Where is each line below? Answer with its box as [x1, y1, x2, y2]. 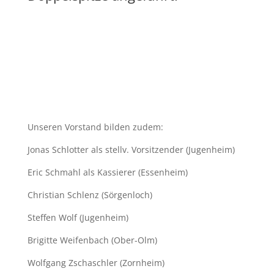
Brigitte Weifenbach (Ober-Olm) [27, 234, 157, 246]
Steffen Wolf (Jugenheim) [27, 212, 128, 224]
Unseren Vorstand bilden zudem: [27, 121, 166, 133]
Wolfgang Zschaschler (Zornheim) [27, 257, 165, 269]
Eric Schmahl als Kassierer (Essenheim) [27, 166, 188, 179]
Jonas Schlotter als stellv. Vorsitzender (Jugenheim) [27, 144, 235, 156]
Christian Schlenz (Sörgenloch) [27, 189, 152, 201]
